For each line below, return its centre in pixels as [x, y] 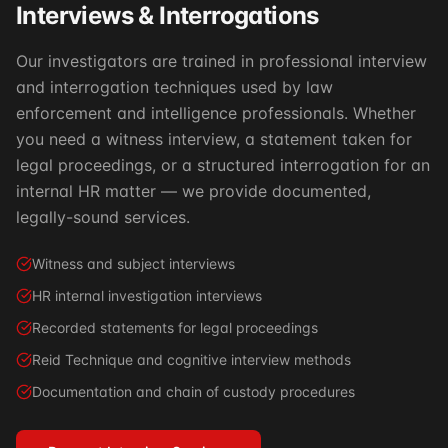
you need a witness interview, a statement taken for [214, 139]
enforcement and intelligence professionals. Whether [216, 113]
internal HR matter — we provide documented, [193, 191]
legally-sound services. [103, 217]
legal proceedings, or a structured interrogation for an [223, 165]
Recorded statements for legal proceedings [175, 327]
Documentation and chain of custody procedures [193, 391]
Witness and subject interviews [133, 263]
